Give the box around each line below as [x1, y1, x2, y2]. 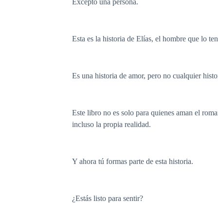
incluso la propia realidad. [72, 120, 151, 128]
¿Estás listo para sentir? [72, 194, 143, 202]
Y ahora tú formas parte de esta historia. [72, 157, 193, 165]
